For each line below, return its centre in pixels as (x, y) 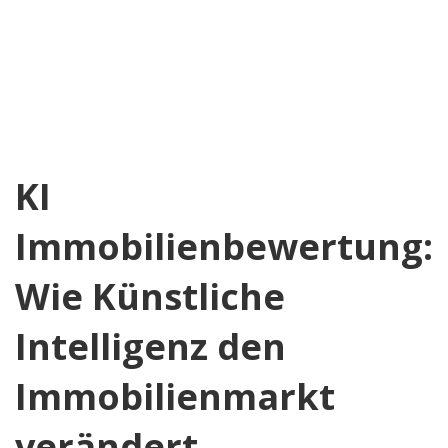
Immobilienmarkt (175, 396)
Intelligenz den (150, 346)
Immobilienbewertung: (224, 246)
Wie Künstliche (150, 296)
